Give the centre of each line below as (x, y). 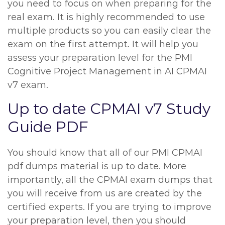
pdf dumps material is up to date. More (97, 166)
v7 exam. (28, 85)
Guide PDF (48, 127)
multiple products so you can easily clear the (109, 31)
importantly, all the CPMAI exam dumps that (110, 180)
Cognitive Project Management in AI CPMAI (107, 71)
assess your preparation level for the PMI (100, 58)
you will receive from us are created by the (105, 193)
